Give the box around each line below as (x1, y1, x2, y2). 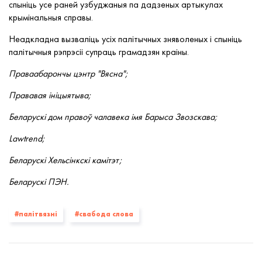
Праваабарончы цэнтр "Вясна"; (9, 67, 127, 80)
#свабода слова (75, 209, 133, 219)
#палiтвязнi (15, 209, 57, 219)
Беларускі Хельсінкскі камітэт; (9, 154, 122, 166)
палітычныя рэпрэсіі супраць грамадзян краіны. (9, 46, 189, 58)
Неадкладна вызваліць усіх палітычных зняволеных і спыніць (9, 33, 242, 45)
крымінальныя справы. (9, 11, 93, 23)
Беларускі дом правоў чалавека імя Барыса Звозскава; (9, 111, 217, 123)
